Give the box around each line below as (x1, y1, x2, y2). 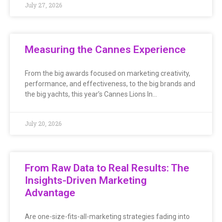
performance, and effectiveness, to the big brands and (25, 80, 195, 88)
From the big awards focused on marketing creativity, (25, 69, 190, 78)
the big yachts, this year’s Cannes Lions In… (25, 90, 157, 99)
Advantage (25, 187, 75, 199)
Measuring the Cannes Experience (25, 44, 186, 56)
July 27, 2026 (25, 1, 62, 9)
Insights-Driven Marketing (25, 174, 147, 187)
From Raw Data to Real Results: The (25, 162, 189, 174)
